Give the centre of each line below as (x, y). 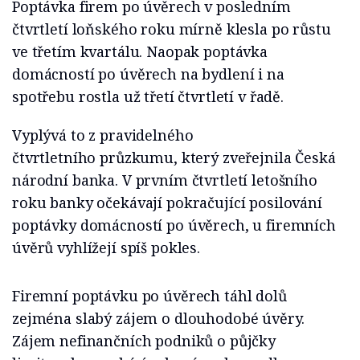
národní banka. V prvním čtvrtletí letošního (165, 180)
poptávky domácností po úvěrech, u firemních (174, 225)
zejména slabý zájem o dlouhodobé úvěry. (158, 318)
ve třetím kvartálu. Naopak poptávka (140, 51)
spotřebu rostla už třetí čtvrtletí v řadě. (148, 96)
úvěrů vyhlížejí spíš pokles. (106, 247)
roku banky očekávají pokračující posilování (167, 202)
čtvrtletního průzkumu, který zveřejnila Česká (174, 157)
